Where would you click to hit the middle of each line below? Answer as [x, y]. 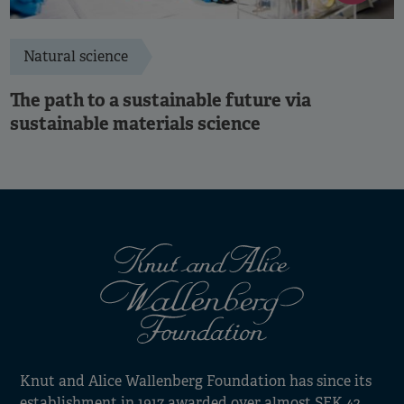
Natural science [76, 56]
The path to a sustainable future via [161, 100]
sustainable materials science [135, 123]
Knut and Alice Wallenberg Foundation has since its [196, 381]
